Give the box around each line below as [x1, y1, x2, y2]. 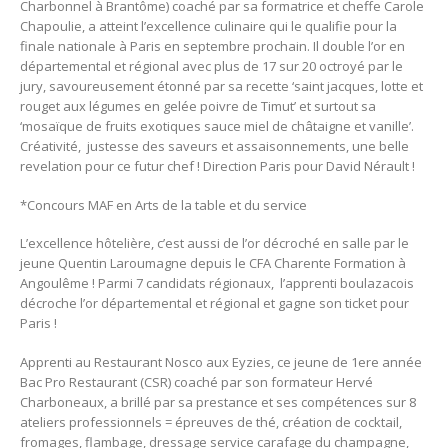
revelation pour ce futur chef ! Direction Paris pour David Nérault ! [20, 157, 415, 176]
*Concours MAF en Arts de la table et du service [20, 195, 307, 214]
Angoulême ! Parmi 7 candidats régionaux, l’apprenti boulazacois [20, 274, 414, 293]
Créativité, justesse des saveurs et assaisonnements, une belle [20, 137, 409, 156]
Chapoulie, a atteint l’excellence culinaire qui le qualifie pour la [20, 17, 397, 36]
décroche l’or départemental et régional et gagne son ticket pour [20, 294, 409, 313]
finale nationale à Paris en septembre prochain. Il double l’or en [20, 37, 405, 56]
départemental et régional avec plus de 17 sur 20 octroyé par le [20, 57, 403, 76]
